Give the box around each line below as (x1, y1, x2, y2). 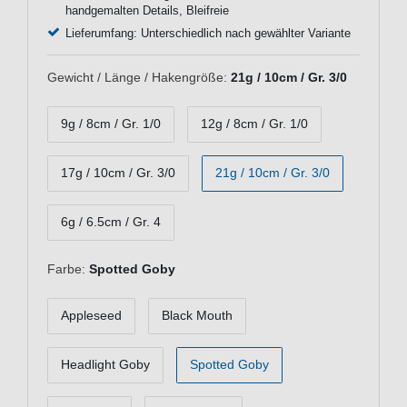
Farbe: (47, 261, 85, 276)
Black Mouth (162, 308, 233, 323)
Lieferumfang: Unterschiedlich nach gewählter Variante (65, 26, 351, 40)
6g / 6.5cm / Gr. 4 (61, 214, 161, 230)
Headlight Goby (61, 357, 150, 372)
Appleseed (61, 308, 122, 323)
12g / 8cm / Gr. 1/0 (201, 116, 308, 132)
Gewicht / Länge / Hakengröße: (47, 69, 227, 84)
